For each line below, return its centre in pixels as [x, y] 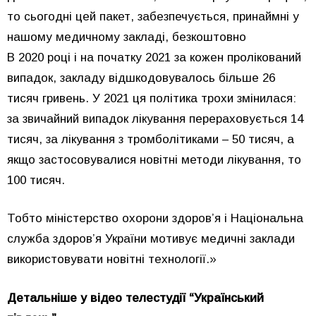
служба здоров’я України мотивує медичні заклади [151, 239]
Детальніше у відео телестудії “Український [135, 298]
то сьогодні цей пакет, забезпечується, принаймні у [153, 16]
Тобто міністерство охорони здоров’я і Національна [155, 218]
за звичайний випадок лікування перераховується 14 [155, 119]
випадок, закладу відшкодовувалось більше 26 [141, 78]
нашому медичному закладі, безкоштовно [127, 37]
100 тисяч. [36, 180]
